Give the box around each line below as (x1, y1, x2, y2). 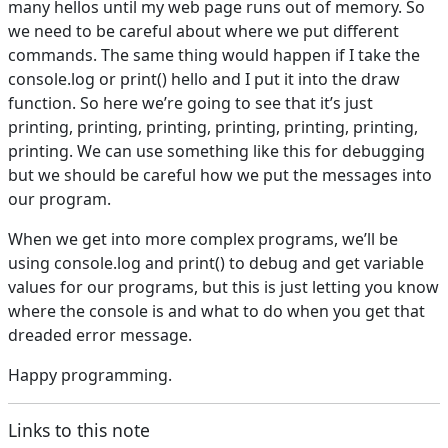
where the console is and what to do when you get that (8, 300, 425, 323)
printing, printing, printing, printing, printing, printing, (8, 116, 418, 139)
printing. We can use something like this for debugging (8, 140, 425, 163)
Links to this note (8, 418, 150, 443)
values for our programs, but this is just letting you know (8, 276, 439, 299)
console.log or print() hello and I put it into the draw (8, 68, 400, 91)
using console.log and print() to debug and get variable (8, 252, 424, 275)
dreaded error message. (8, 324, 192, 347)
